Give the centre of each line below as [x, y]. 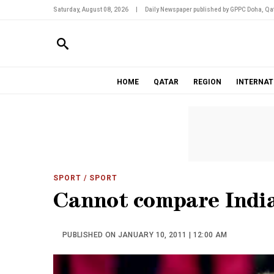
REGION [207, 82]
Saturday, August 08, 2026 [91, 9]
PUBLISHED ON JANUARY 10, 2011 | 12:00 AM [145, 235]
